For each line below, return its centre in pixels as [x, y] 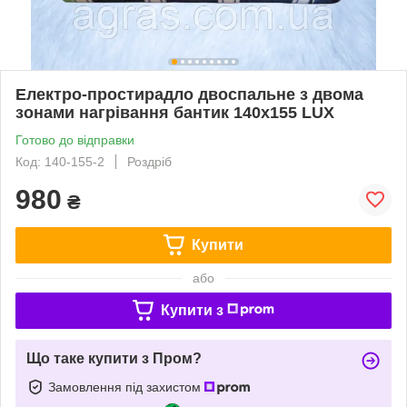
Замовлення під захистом [126, 387]
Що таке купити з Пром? [114, 358]
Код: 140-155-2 [60, 161]
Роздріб [149, 161]
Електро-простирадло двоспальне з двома [189, 94]
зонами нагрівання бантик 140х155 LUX [175, 112]
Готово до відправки [75, 139]
